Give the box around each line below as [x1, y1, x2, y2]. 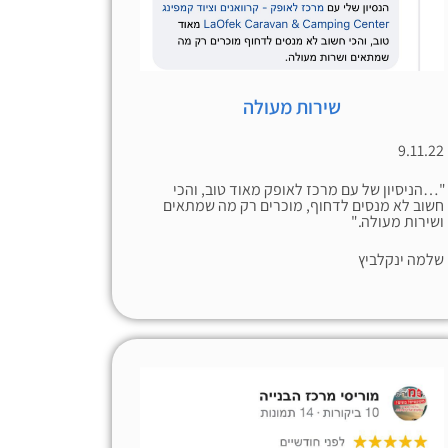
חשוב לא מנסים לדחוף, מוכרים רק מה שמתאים [163, 194, 445, 216]
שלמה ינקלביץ [358, 249, 445, 271]
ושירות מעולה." [351, 210, 445, 232]
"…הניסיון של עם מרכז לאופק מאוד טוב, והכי [173, 178, 445, 200]
